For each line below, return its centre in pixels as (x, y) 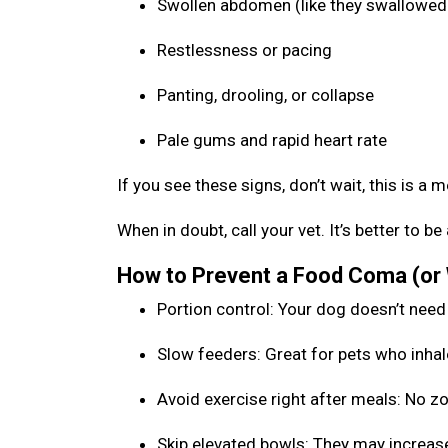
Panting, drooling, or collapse (267, 95)
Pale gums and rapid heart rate (274, 140)
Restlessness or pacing (246, 50)
